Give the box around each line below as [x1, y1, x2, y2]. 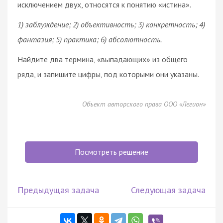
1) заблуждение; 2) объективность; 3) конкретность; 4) [17, 19, 205, 29]
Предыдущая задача [17, 184, 99, 196]
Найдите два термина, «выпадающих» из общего [17, 54, 188, 64]
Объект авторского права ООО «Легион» [82, 99, 206, 109]
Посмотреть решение [75, 146, 148, 157]
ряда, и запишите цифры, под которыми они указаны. [17, 69, 199, 79]
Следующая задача [131, 184, 206, 196]
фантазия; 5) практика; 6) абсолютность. [17, 34, 162, 44]
